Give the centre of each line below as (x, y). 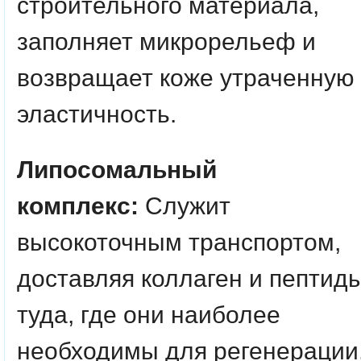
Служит (188, 206)
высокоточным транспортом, (179, 242)
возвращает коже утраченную (186, 78)
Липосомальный (117, 170)
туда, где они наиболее (149, 315)
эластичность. (97, 114)
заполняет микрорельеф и (166, 41)
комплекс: (81, 206)
